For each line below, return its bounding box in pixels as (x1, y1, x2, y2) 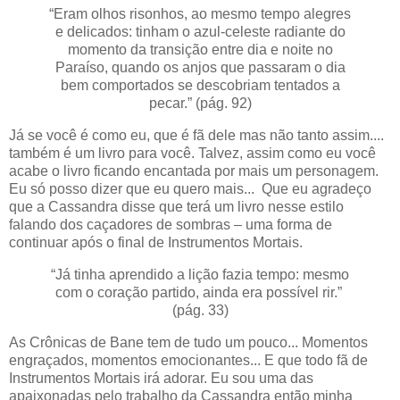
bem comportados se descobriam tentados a (60, 78, 340, 94)
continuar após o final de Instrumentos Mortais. (9, 235, 303, 251)
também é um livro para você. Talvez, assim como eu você (9, 146, 376, 162)
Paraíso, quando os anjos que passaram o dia (54, 60, 346, 76)
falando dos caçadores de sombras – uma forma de (9, 217, 332, 233)
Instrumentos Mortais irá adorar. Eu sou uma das (9, 370, 313, 386)
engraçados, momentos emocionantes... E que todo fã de (9, 352, 368, 368)
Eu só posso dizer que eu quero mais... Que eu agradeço (9, 181, 371, 197)
